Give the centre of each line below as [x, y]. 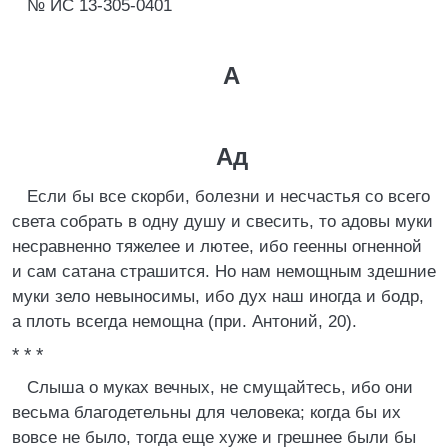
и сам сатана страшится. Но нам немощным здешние [224, 271]
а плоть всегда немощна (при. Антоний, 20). [184, 321]
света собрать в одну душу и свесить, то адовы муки [222, 221]
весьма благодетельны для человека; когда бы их [206, 412]
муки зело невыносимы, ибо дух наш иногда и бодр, [218, 296]
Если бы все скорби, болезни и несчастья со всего [228, 196]
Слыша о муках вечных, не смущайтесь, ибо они [220, 387]
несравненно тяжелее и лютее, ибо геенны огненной [217, 246]
